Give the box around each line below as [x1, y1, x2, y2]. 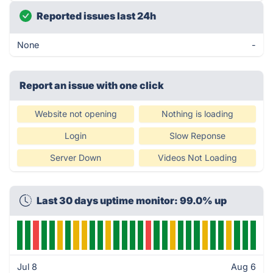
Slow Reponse [169, 130, 225, 141]
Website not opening [34, 108, 117, 119]
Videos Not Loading [158, 152, 237, 163]
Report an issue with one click [19, 79, 164, 91]
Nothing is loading [161, 108, 233, 119]
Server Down [50, 152, 101, 163]
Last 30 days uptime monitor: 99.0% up [37, 194, 227, 207]
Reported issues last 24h [37, 10, 156, 22]
